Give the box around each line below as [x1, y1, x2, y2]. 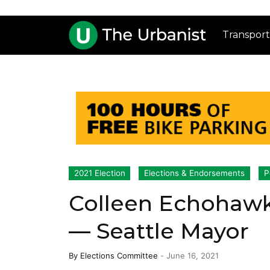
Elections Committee [80, 251, 158, 261]
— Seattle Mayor [69, 218, 249, 245]
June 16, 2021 [166, 251, 219, 261]
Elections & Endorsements [144, 168, 245, 178]
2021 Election [74, 168, 125, 178]
